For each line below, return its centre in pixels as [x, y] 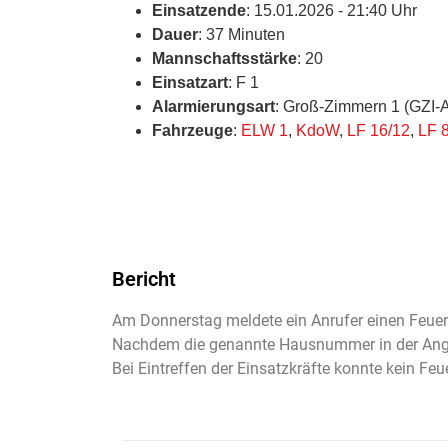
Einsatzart [190, 82]
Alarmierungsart [213, 106]
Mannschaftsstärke [224, 58]
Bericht [144, 278]
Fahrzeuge [192, 130]
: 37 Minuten [241, 34]
